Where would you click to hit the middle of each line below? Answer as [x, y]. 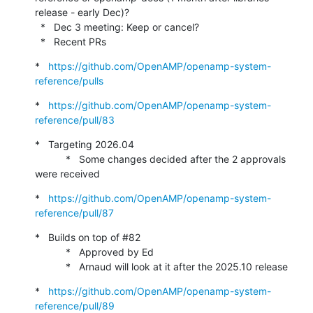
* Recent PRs [73, 41]
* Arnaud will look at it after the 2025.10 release [177, 266]
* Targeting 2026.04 [85, 144]
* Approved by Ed [50, 252]
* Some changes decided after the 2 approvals [50, 159]
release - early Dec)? [82, 12]
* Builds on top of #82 [88, 237]
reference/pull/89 [75, 305]
